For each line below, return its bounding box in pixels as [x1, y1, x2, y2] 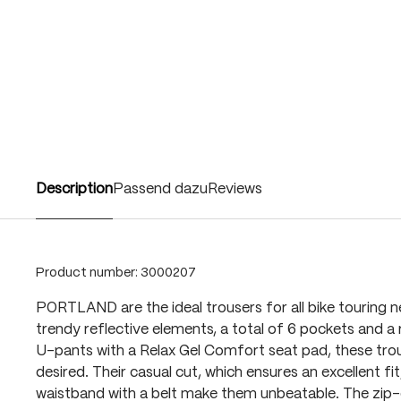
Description [36, 183, 113, 196]
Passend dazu [113, 183, 208, 196]
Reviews [208, 183, 262, 196]
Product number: [36, 267, 141, 279]
